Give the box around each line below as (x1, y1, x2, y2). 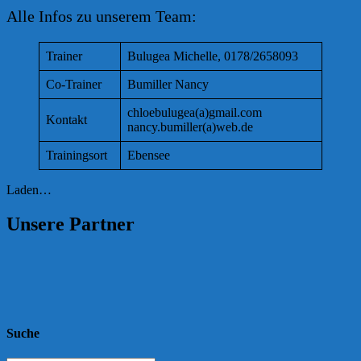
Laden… (6, 182, 52, 197)
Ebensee (127, 147, 170, 162)
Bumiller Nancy (127, 77, 209, 91)
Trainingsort (46, 147, 107, 162)
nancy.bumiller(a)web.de (127, 119, 253, 134)
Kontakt (46, 112, 87, 127)
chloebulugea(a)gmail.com (127, 105, 262, 119)
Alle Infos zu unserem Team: (6, 6, 197, 25)
